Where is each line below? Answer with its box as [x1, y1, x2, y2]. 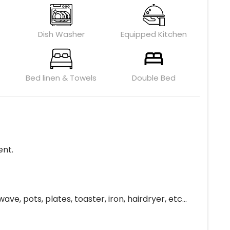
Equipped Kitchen [120, 28, 187, 40]
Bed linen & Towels [26, 72, 97, 83]
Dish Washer [37, 28, 85, 40]
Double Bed [131, 72, 176, 83]
